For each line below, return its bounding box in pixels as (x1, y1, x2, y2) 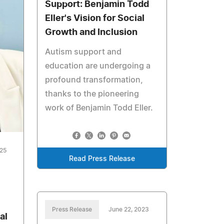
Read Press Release (69, 155, 135, 162)
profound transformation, (45, 76, 143, 84)
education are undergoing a (45, 62, 151, 70)
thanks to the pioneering (45, 90, 139, 98)
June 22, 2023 (108, 206, 149, 212)
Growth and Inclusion (45, 28, 138, 37)
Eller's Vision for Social (45, 14, 145, 23)
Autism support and (45, 48, 122, 56)
